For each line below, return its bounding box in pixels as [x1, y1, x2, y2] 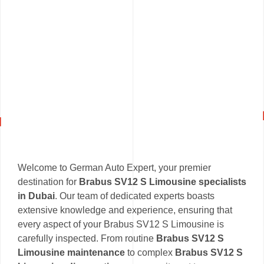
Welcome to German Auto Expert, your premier [18, 162, 211, 173]
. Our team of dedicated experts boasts [55, 190, 214, 201]
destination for [18, 176, 79, 187]
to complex [125, 247, 175, 258]
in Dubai [18, 190, 55, 201]
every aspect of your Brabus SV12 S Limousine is [18, 219, 224, 229]
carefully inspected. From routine [18, 233, 156, 243]
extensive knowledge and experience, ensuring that [18, 204, 232, 215]
